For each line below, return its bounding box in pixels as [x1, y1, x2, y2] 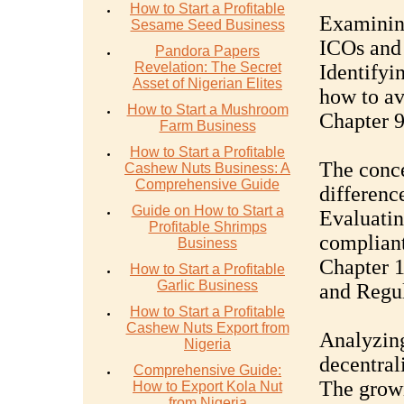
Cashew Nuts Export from [125, 320, 289, 335]
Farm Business [159, 118, 256, 133]
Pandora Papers [155, 43, 260, 59]
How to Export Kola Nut [133, 379, 282, 394]
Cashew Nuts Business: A [124, 161, 290, 176]
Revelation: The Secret [133, 60, 281, 75]
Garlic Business [157, 278, 258, 293]
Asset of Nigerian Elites [133, 76, 282, 91]
